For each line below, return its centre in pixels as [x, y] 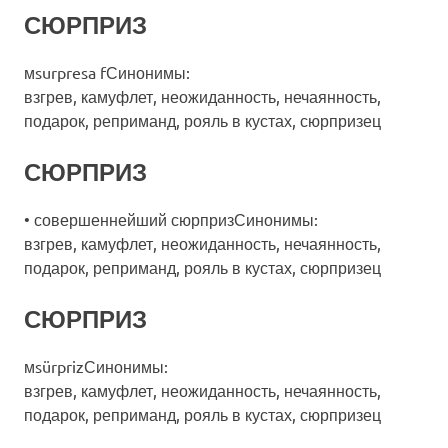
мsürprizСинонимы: [96, 366]
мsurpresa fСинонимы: [107, 72]
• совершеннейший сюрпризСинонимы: [171, 219]
